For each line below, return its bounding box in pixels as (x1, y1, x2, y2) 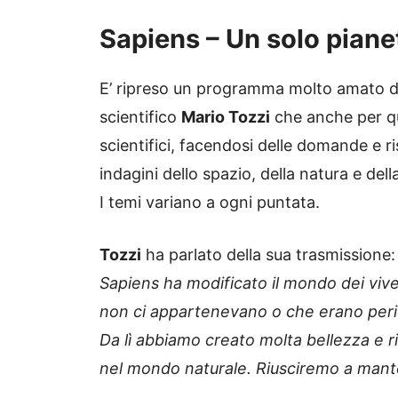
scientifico (99, 107, 181, 127)
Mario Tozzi (181, 107, 270, 127)
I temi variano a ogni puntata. (99, 193, 320, 212)
